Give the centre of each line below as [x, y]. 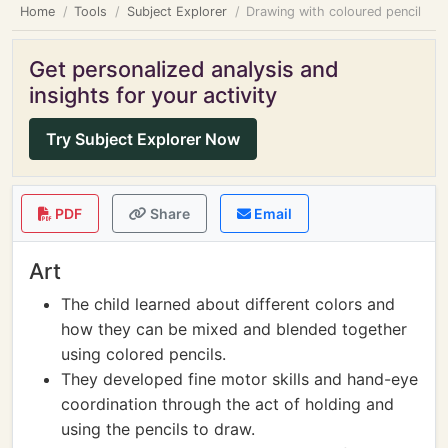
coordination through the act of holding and [227, 404]
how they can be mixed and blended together [234, 329]
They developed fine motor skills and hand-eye [239, 379]
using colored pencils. [143, 354]
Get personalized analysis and [184, 69]
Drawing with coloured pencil [334, 11]
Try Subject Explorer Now [143, 139]
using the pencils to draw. [158, 429]
